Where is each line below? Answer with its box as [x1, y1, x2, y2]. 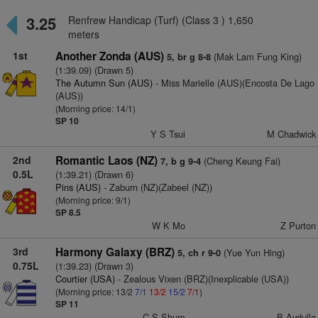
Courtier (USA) [55, 272, 115, 285]
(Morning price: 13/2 [55, 285, 135, 297]
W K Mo [152, 219, 186, 232]
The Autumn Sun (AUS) [55, 76, 153, 89]
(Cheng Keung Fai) [200, 154, 280, 168]
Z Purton [280, 219, 316, 232]
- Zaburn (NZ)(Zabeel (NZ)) [100, 180, 212, 194]
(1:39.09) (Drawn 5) [55, 63, 133, 77]
